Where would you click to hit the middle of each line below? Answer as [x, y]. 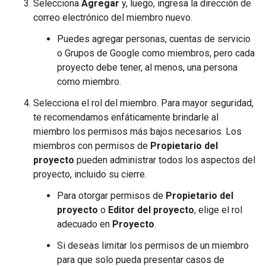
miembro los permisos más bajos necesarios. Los [137, 131]
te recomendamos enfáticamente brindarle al [126, 117]
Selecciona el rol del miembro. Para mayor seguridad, [143, 103]
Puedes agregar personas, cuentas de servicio [154, 39]
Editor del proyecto [151, 210]
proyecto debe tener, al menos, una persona [147, 67]
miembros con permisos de [92, 145]
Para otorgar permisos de [111, 195]
